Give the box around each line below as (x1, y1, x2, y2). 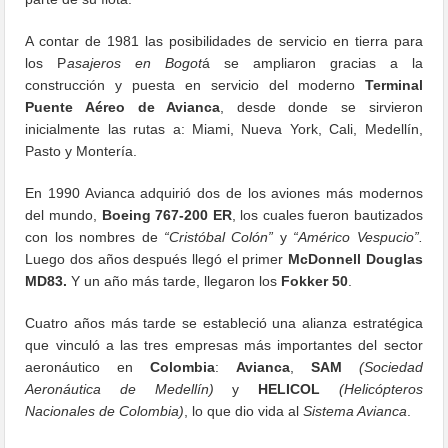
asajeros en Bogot (66, 54, 202, 71)
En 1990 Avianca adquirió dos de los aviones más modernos (25, 184, 423, 201)
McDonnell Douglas (287, 250, 423, 267)
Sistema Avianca (303, 402, 408, 419)
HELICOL (257, 380, 320, 397)
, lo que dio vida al (184, 402, 304, 419)
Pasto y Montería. (25, 142, 138, 159)
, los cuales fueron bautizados (231, 206, 423, 223)
